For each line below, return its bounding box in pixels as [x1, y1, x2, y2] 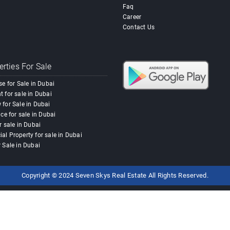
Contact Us [123, 24, 155, 31]
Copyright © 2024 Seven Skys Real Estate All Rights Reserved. [22, 171, 208, 180]
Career [123, 13, 142, 21]
